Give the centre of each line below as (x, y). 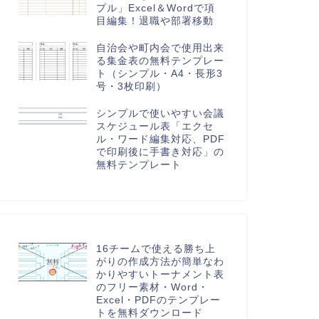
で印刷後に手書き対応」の (160, 152)
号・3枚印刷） (131, 87)
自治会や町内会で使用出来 (160, 48)
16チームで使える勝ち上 (156, 249)
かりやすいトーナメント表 (160, 274)
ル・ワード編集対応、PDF (160, 139)
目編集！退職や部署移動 (155, 21)
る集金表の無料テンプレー (160, 61)
